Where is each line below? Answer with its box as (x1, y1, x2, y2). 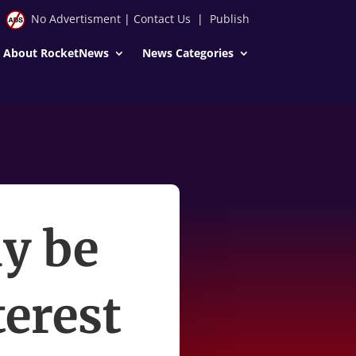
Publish (209, 11, 250, 26)
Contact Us (133, 11, 191, 26)
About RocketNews (2, 44, 109, 60)
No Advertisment (30, 11, 121, 26)
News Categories (141, 44, 234, 60)
